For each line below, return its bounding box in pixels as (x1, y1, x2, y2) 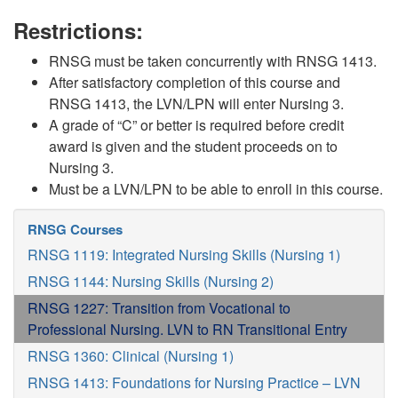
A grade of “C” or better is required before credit (49, 115, 344, 135)
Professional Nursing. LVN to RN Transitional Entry (28, 319, 347, 339)
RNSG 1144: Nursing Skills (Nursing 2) (28, 271, 274, 291)
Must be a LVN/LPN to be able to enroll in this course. (49, 179, 383, 199)
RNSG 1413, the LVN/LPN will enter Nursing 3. (49, 93, 344, 114)
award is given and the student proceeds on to (49, 136, 338, 156)
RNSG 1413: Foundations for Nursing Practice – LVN (28, 372, 361, 393)
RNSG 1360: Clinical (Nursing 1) (28, 346, 234, 366)
